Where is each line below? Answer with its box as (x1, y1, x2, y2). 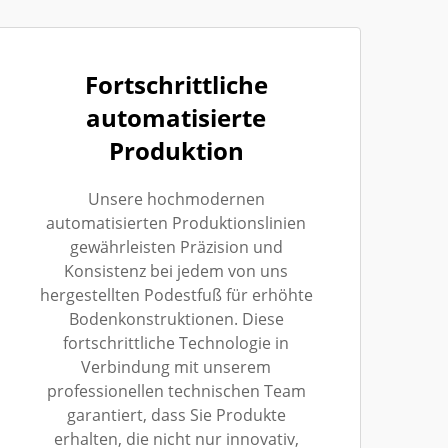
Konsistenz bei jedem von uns (64, 259, 288, 282)
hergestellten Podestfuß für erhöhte (39, 283, 313, 306)
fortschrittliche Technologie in (63, 331, 289, 354)
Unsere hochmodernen (87, 187, 265, 210)
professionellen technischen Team (46, 379, 306, 402)
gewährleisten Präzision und (69, 235, 283, 258)
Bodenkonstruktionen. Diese (68, 307, 284, 330)
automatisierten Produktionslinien (46, 211, 306, 234)
